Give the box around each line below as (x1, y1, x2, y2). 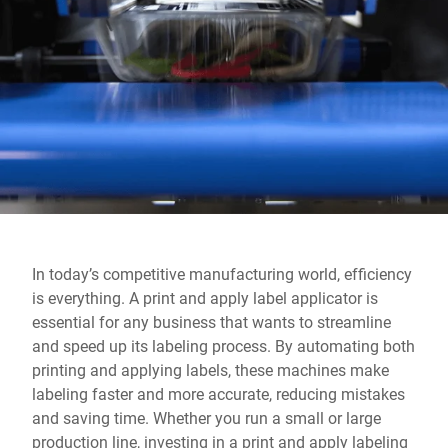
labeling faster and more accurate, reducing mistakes (32, 383, 405, 404)
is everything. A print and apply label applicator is (32, 287, 378, 308)
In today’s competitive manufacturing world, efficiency (32, 263, 412, 284)
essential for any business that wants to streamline (32, 311, 391, 332)
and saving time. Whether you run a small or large (32, 407, 381, 428)
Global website (32, 2, 136, 23)
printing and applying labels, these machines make (32, 359, 389, 380)
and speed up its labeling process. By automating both (32, 335, 415, 356)
